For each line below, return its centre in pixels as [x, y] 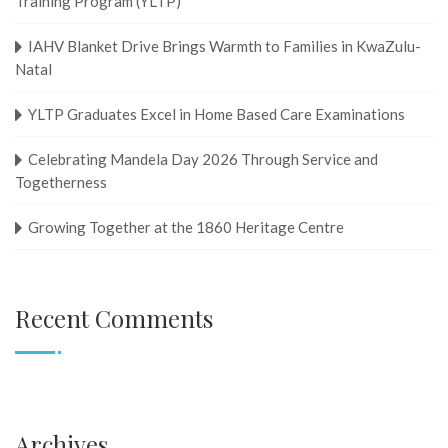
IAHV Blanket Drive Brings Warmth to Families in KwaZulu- [224, 45]
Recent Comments [114, 317]
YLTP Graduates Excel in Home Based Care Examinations [216, 113]
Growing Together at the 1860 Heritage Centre [186, 226]
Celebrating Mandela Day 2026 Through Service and [203, 158]
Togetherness [61, 181]
